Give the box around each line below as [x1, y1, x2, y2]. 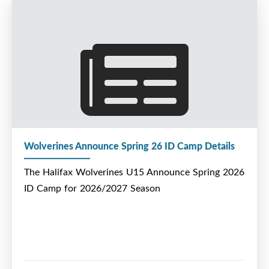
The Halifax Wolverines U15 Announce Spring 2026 [24, 165, 244, 179]
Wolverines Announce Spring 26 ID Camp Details [24, 139, 235, 153]
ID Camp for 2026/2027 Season [24, 181, 160, 195]
